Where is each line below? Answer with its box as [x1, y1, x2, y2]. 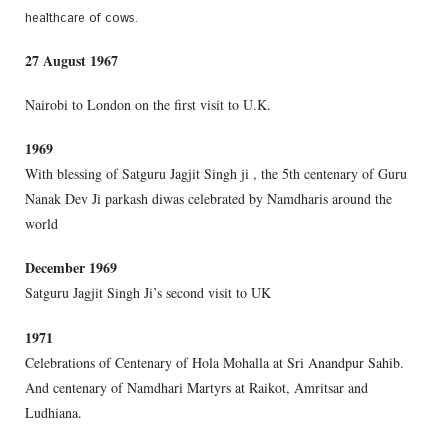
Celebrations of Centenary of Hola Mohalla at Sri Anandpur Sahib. [25, 352, 404, 372]
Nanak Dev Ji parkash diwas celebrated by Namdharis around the [25, 189, 392, 209]
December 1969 [25, 257, 117, 279]
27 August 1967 [25, 49, 118, 71]
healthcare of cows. [25, 9, 138, 25]
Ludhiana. [25, 402, 82, 422]
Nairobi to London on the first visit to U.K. [25, 95, 271, 115]
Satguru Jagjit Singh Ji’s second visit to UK [25, 283, 271, 303]
